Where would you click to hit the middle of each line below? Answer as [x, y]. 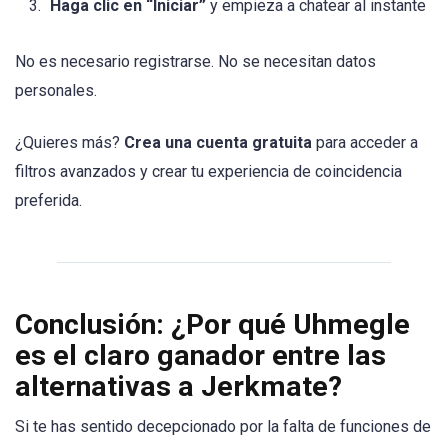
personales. [56, 91]
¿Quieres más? [69, 143]
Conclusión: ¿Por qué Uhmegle [212, 325]
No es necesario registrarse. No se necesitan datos [195, 62]
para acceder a [365, 143]
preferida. [48, 201]
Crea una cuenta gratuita [218, 143]
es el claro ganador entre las [200, 356]
